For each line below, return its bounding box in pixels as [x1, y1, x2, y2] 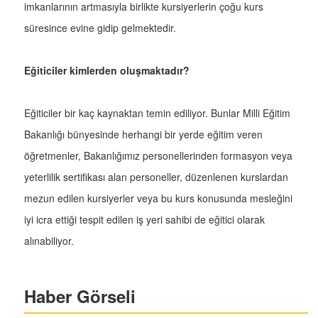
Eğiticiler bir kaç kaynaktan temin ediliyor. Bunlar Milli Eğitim [24, 106, 290, 121]
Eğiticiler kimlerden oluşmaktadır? [24, 63, 190, 78]
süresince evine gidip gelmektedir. [24, 21, 176, 35]
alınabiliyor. [24, 234, 74, 248]
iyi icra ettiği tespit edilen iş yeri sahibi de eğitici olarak [24, 212, 265, 227]
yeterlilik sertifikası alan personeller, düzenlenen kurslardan [24, 170, 288, 185]
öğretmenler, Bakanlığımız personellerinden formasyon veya [24, 148, 292, 163]
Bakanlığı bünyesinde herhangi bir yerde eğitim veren [24, 127, 263, 142]
